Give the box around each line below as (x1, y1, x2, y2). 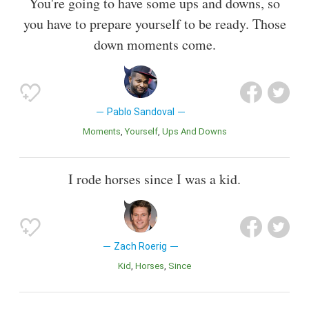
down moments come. (93, 35, 216, 54)
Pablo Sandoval (106, 106, 175, 118)
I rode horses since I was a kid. (68, 170, 241, 189)
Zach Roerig (114, 241, 168, 252)
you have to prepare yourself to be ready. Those (23, 14, 286, 34)
